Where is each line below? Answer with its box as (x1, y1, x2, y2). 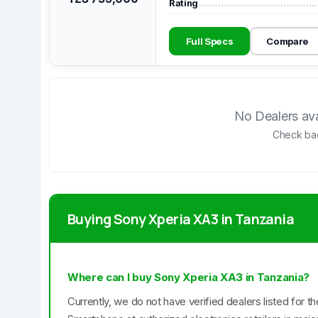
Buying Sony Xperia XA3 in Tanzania (67, 209, 295, 229)
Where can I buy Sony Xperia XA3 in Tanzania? (67, 270, 309, 284)
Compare (266, 35, 309, 47)
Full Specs (185, 35, 234, 47)
